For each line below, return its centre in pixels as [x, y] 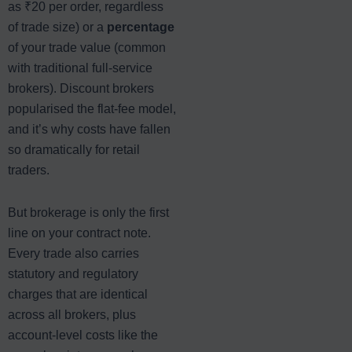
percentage [141, 27]
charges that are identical [78, 294]
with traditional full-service [80, 68]
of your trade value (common [87, 47]
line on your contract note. [79, 233]
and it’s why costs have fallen [89, 129]
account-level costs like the [83, 335]
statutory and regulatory [73, 273]
